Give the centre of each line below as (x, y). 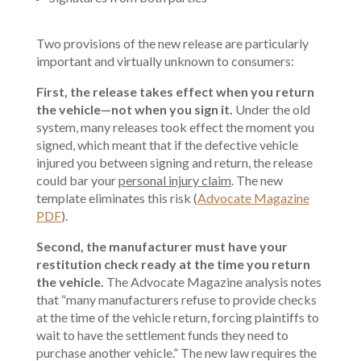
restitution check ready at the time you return (173, 264)
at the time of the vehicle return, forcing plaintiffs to (177, 317)
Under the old (272, 109)
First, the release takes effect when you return (175, 91)
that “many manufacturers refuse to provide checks (176, 299)
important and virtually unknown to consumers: (165, 61)
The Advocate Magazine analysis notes (214, 282)
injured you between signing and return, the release (174, 162)
